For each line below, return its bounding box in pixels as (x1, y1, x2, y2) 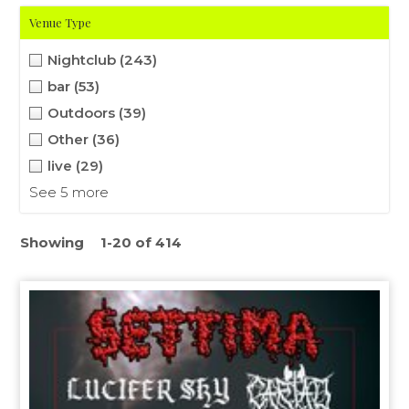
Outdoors (47, 104, 120, 121)
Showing (20, 234, 85, 251)
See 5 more (29, 184, 110, 201)
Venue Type (29, 15, 92, 30)
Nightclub (47, 51, 121, 68)
